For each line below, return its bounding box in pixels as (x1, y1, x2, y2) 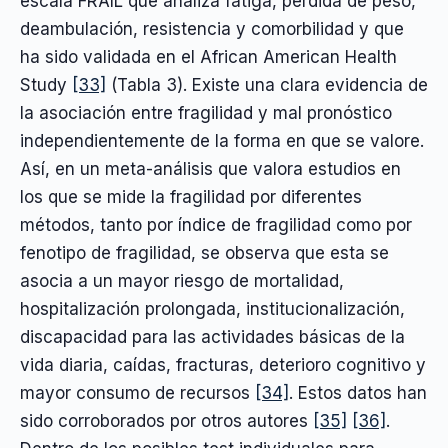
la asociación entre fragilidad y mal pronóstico (20, 102, 392, 123)
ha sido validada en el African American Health (20, 46, 397, 67)
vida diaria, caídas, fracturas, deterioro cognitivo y (20, 354, 426, 375)
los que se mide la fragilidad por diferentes (20, 186, 362, 207)
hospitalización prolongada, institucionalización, (20, 298, 405, 319)
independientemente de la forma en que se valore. (20, 130, 424, 151)
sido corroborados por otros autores (20, 410, 313, 431)
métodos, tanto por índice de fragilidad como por (20, 214, 412, 235)
